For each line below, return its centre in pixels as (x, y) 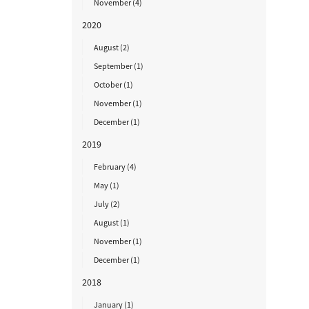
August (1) (111, 222)
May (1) (106, 185)
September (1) (118, 66)
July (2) (107, 204)
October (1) (113, 84)
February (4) (115, 167)
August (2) (111, 47)
